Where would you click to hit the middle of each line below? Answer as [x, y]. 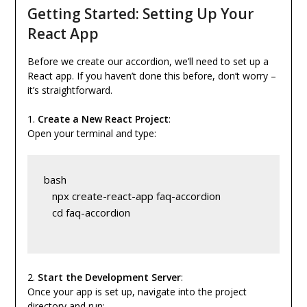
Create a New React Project [103, 119]
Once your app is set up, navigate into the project [137, 292]
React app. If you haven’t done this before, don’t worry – [151, 76]
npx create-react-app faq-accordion [132, 196]
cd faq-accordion [87, 213]
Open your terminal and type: [91, 134]
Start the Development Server [109, 278]
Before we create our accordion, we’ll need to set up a [148, 62]
